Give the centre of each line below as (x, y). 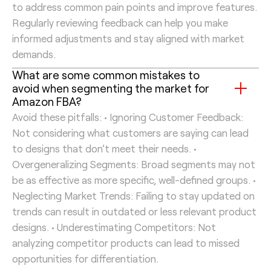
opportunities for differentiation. (85, 258)
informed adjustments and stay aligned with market (128, 38)
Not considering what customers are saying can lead (130, 132)
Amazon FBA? (47, 101)
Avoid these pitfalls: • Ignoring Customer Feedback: (128, 116)
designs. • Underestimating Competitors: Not (114, 227)
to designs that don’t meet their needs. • (104, 148)
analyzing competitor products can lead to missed (126, 242)
